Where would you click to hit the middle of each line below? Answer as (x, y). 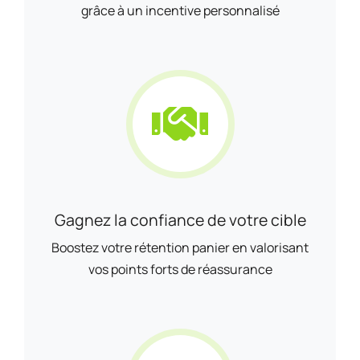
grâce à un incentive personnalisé (180, 10)
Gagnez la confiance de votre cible (180, 220)
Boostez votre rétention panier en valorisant (180, 247)
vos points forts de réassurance (180, 269)
